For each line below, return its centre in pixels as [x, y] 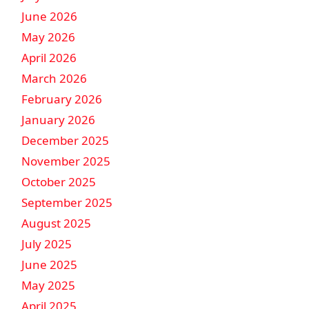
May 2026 [48, 37]
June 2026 [49, 16]
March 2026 [54, 78]
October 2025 [59, 182]
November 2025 [66, 161]
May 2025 [48, 285]
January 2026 [58, 120]
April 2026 [49, 58]
